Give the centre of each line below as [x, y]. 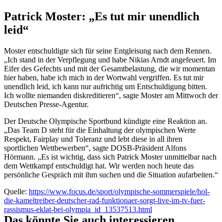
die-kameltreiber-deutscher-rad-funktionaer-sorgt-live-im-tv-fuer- [105, 200]
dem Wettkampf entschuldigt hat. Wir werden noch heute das [99, 166]
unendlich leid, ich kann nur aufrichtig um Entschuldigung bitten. [106, 86]
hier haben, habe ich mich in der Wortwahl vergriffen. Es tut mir [104, 77]
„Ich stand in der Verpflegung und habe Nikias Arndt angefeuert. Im [110, 59]
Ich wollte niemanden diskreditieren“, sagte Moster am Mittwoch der [111, 95]
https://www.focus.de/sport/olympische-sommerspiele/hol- [119, 191]
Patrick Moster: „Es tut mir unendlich [102, 16]
